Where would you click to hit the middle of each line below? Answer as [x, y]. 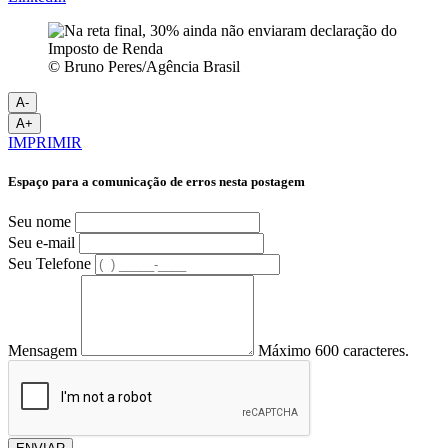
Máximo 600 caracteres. [333, 351]
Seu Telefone [49, 264]
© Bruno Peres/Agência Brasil [144, 66]
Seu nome [39, 222]
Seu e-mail [41, 243]
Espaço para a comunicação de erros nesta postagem [156, 181]
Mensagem [42, 351]
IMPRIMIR [45, 142]
